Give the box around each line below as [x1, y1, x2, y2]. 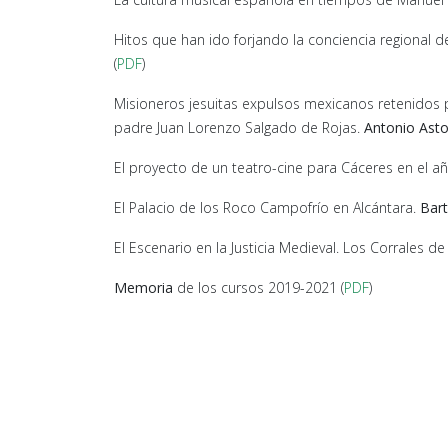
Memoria [114, 278, 173, 297]
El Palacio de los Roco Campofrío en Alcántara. [114, 198, 420, 217]
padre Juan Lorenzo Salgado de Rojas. [114, 118, 360, 137]
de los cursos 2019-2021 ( [173, 278, 344, 297]
